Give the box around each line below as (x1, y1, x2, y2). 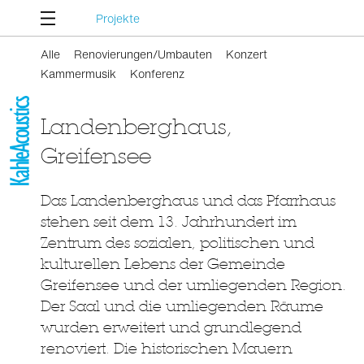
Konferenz (130, 65, 184, 82)
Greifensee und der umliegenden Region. (41, 276, 346, 293)
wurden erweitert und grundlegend (41, 318, 301, 336)
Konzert (226, 45, 267, 63)
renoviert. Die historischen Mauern (41, 340, 292, 357)
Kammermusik (41, 65, 116, 82)
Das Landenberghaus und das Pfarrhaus (41, 192, 336, 209)
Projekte (96, 10, 140, 27)
